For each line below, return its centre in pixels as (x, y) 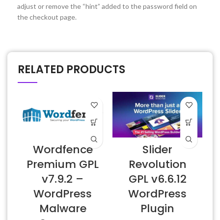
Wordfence (63, 149)
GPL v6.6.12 (157, 179)
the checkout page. (47, 17)
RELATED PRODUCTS (71, 69)
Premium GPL (63, 164)
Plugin (157, 208)
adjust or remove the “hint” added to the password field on (107, 6)
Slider (157, 149)
